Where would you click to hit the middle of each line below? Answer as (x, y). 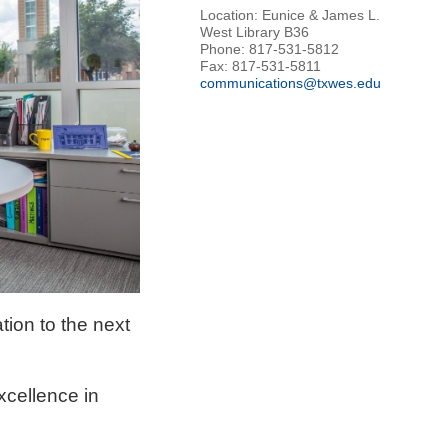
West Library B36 (254, 32)
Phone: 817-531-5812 (269, 49)
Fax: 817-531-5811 (260, 66)
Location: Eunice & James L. (290, 15)
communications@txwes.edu (290, 83)
